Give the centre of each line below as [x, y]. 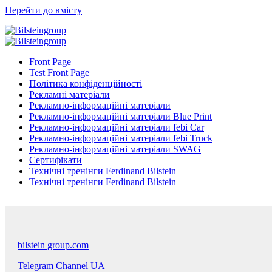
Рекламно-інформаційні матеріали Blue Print [121, 116]
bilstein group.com [53, 245]
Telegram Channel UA [61, 266]
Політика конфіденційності [86, 83]
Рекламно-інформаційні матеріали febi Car [117, 127]
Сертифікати [56, 160]
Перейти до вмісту [43, 10]
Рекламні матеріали [70, 94]
